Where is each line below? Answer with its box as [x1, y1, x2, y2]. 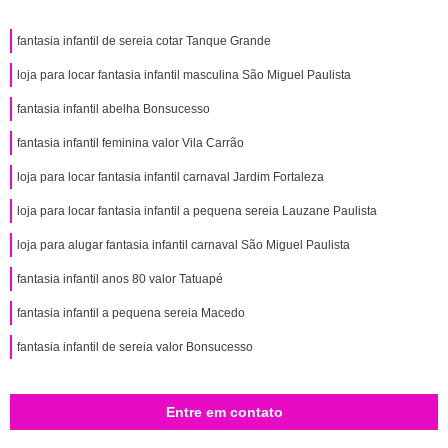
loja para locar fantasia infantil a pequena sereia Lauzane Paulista [17, 204, 377, 218]
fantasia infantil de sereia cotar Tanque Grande [17, 34, 271, 48]
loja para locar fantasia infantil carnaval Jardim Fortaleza [17, 170, 324, 184]
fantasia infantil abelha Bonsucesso [17, 102, 210, 116]
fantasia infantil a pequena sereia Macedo [17, 306, 245, 320]
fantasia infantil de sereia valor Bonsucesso [17, 340, 253, 354]
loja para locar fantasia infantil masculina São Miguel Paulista [17, 68, 351, 82]
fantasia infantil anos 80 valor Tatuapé [17, 272, 223, 286]
